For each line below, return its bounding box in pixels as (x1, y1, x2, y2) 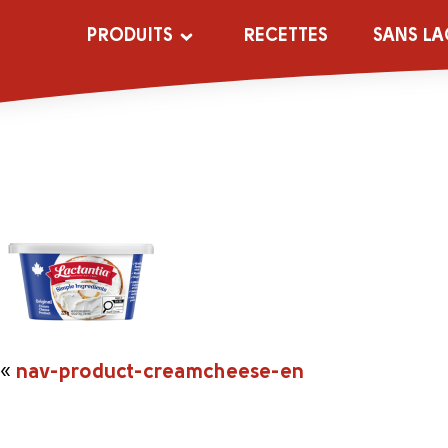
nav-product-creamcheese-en (16, 363, 304, 383)
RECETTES (243, 26, 328, 46)
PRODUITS (87, 26, 174, 46)
